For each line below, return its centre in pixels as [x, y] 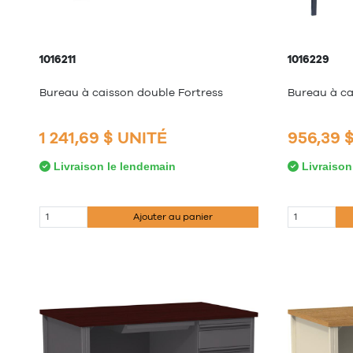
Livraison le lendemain [113, 166]
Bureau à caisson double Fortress [131, 93]
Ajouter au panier [173, 217]
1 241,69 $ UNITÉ [103, 137]
